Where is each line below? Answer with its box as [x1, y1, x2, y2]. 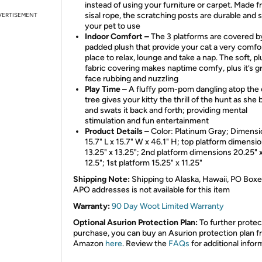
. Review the [122, 239, 168, 249]
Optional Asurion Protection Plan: [73, 218, 198, 227]
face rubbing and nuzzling [85, 74, 178, 84]
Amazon [73, 239, 105, 249]
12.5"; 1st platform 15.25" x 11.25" [85, 158, 202, 168]
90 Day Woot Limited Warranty [112, 201, 224, 211]
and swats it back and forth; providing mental [85, 105, 247, 115]
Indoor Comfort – [85, 32, 151, 42]
